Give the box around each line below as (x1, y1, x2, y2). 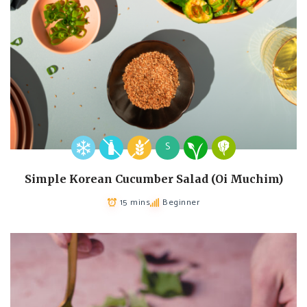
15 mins (119, 195, 151, 210)
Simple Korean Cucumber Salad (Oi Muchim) (24, 171, 283, 186)
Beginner (162, 195, 200, 210)
